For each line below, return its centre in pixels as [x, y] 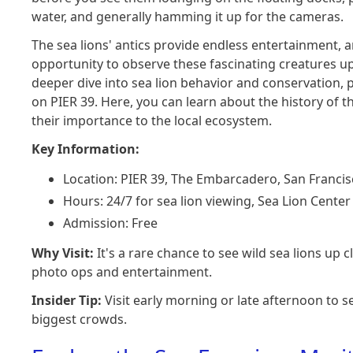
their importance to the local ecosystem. [152, 121]
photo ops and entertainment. [122, 272]
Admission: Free [111, 223]
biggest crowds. [80, 319]
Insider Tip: [67, 300]
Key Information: [86, 149]
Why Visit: [63, 253]
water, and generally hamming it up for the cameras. [188, 17]
